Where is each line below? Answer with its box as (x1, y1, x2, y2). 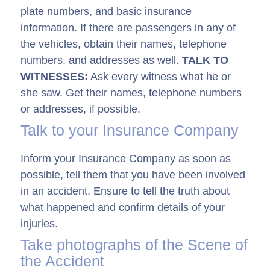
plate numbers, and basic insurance (20, 5, 192, 18)
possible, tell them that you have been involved (20, 169, 245, 181)
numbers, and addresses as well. (20, 54, 182, 67)
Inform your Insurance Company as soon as (20, 152, 231, 165)
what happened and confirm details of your (20, 201, 225, 214)
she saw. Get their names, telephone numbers (20, 87, 242, 99)
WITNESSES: (20, 71, 88, 83)
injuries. (20, 218, 58, 230)
